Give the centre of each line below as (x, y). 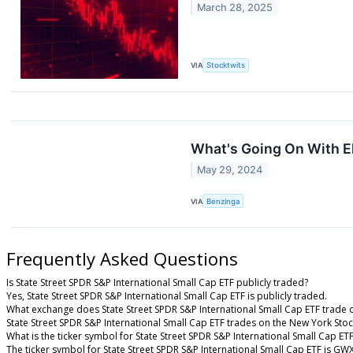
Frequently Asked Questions (122, 258)
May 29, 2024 (230, 170)
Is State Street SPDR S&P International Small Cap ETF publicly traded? (157, 282)
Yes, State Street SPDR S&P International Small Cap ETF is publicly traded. (167, 295)
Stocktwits (226, 65)
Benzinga (223, 201)
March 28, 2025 (235, 8)
